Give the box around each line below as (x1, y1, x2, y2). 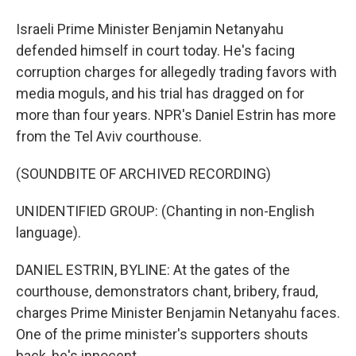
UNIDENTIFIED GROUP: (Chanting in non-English (16, 203, 315, 219)
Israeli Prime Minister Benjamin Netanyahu (16, 21, 284, 37)
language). (16, 224, 81, 241)
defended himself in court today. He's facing (16, 42, 295, 59)
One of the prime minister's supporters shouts (16, 326, 308, 342)
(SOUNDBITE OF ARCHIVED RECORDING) (16, 165, 271, 182)
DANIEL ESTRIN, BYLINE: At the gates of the (16, 261, 290, 278)
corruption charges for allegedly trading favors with (16, 64, 337, 80)
